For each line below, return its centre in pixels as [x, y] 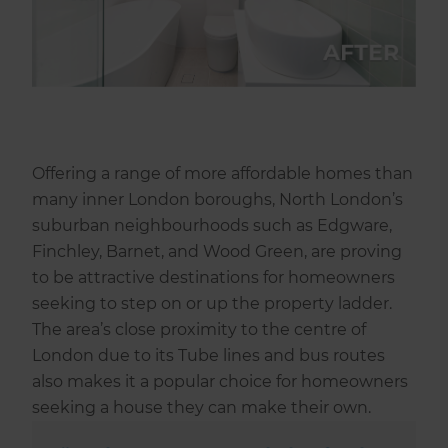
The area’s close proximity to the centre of [199, 330]
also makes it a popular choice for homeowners [220, 382]
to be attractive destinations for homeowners [214, 278]
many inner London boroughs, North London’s [218, 200]
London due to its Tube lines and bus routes [209, 356]
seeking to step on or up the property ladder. [212, 304]
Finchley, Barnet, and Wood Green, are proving [217, 252]
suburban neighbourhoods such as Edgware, [212, 226]
